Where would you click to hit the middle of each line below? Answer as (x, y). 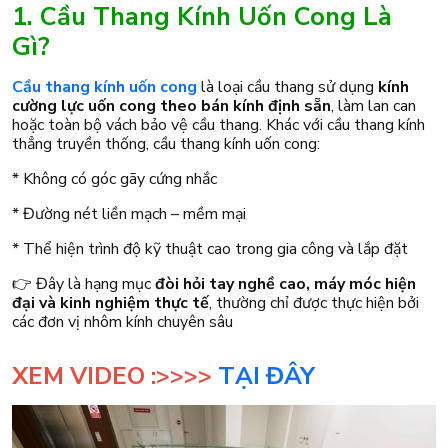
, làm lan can (373, 105)
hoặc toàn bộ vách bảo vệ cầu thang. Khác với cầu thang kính (218, 124)
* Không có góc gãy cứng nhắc (114, 178)
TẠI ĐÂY (266, 375)
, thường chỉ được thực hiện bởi (314, 302)
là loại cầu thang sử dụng (287, 86)
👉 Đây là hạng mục (83, 283)
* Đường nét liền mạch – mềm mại (129, 213)
